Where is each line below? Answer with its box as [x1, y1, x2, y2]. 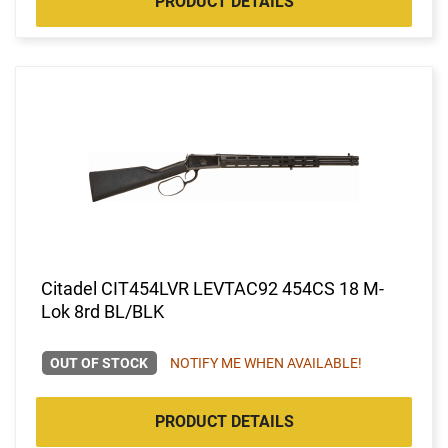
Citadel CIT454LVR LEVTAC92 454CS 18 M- [41, 277, 384, 299]
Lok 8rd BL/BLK [41, 300, 164, 322]
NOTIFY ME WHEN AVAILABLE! [169, 354, 362, 371]
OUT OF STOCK [50, 354, 149, 371]
